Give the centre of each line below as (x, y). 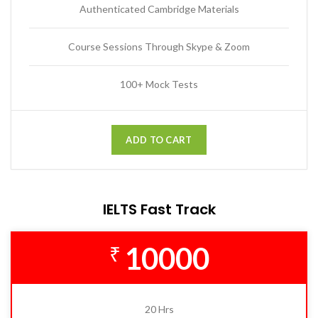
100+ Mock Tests (159, 84)
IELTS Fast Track (159, 210)
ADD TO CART (159, 140)
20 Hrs (159, 309)
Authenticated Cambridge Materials (159, 9)
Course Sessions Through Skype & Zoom (159, 47)
